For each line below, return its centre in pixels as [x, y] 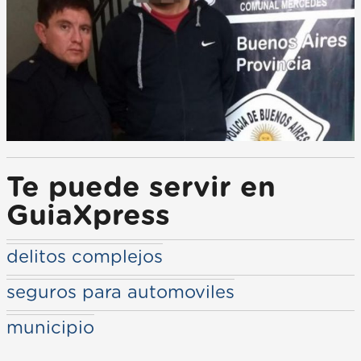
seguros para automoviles [120, 293]
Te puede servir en [141, 189]
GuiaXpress [88, 217]
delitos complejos [85, 257]
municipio [50, 328]
